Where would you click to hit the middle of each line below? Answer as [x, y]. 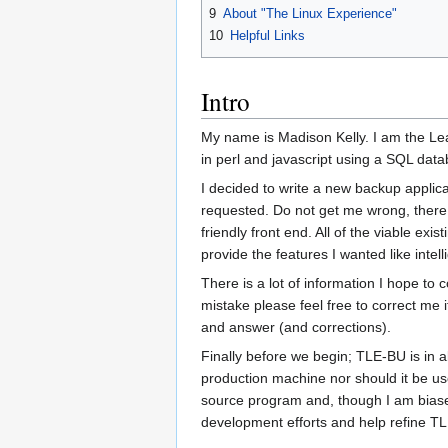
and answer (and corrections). [296, 326]
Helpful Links [267, 36]
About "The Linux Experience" [310, 13]
